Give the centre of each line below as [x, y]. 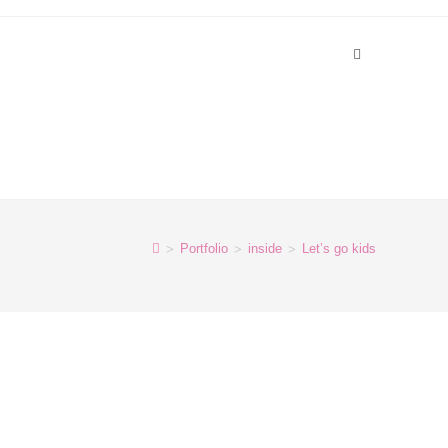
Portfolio [204, 248]
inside [265, 248]
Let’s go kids [339, 248]
